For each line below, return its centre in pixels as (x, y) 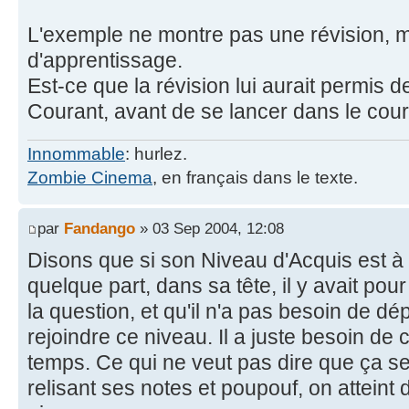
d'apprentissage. (105, 60)
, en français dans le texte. (255, 178)
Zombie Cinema (90, 178)
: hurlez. (156, 154)
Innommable (76, 154)
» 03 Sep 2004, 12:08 (210, 228)
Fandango (100, 228)
